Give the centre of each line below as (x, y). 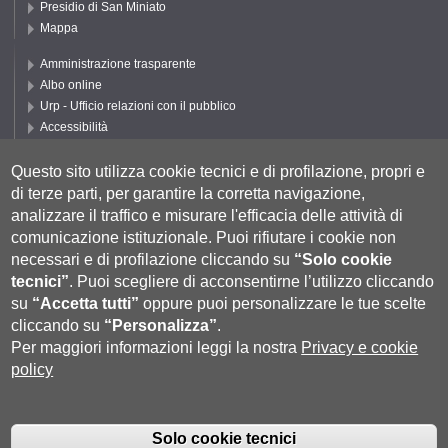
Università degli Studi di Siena (124, 417)
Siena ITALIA (75, 434)
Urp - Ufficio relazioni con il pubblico (138, 106)
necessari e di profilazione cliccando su (153, 260)
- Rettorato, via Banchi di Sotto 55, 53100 (321, 417)
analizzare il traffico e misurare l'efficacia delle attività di (207, 216)
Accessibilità (74, 127)
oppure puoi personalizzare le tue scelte (283, 304)
